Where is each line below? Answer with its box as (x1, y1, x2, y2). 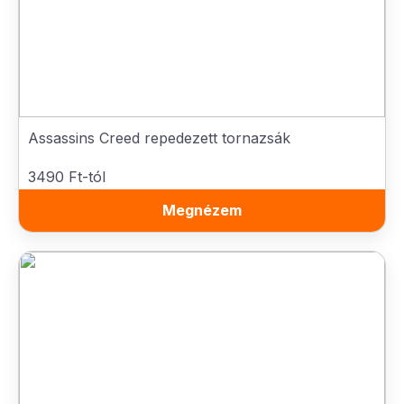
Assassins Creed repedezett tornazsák (28, 129, 290, 147)
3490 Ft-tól (28, 168, 106, 186)
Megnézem (162, 201, 242, 219)
